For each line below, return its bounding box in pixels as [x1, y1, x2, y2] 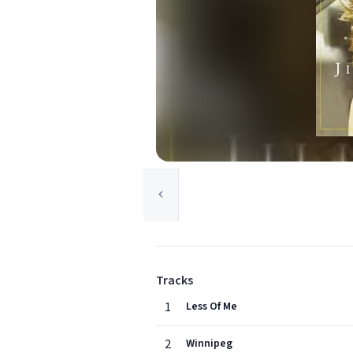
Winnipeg [186, 336, 232, 351]
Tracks [156, 272, 193, 289]
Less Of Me [186, 299, 237, 314]
